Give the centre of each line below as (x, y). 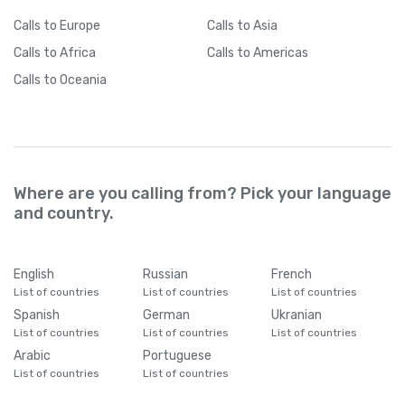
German (166, 315)
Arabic (32, 355)
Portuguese (177, 355)
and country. (64, 213)
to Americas (273, 52)
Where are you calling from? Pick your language (202, 193)
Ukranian (297, 315)
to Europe (72, 25)
